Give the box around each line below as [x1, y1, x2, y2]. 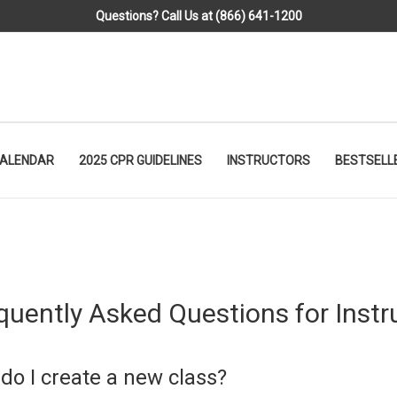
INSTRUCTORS [227, 152, 310, 167]
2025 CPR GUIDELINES [79, 152, 202, 167]
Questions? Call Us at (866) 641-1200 [95, 9, 302, 23]
